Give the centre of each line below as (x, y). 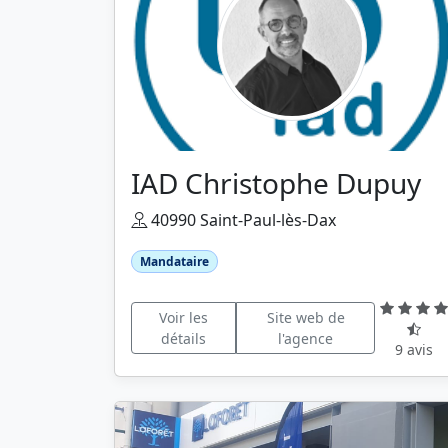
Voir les (183, 318)
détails (183, 339)
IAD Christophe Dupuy (276, 182)
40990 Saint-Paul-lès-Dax (241, 219)
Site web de (305, 318)
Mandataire (174, 261)
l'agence (306, 339)
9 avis (414, 349)
